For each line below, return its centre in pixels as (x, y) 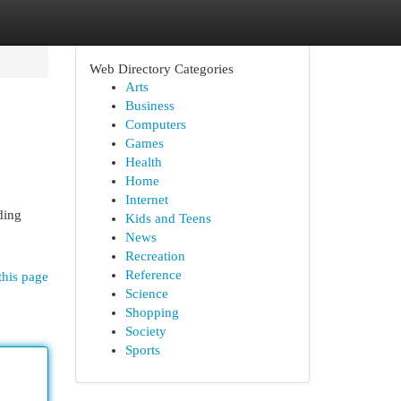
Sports (142, 350)
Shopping (152, 312)
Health (143, 162)
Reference (153, 275)
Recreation (155, 256)
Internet (146, 200)
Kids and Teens (168, 218)
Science (146, 294)
